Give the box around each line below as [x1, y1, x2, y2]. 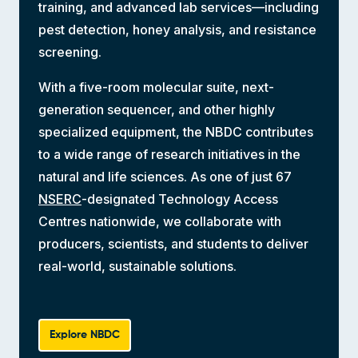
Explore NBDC [50, 329, 120, 341]
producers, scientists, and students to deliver [38, 236, 308, 253]
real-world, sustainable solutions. [38, 258, 237, 275]
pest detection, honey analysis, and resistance [38, 22, 316, 38]
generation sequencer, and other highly [38, 101, 275, 118]
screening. [38, 44, 101, 61]
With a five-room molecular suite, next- [38, 79, 274, 96]
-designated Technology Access [82, 191, 278, 208]
